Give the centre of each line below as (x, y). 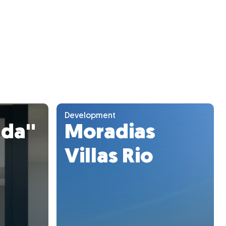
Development (90, 116)
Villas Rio (109, 157)
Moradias (110, 133)
